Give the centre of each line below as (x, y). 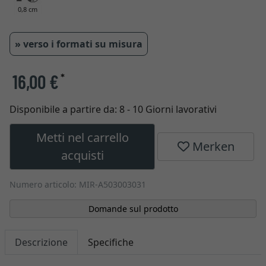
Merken (212, 146)
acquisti (82, 155)
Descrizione (41, 242)
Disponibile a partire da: (64, 109)
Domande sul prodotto (133, 209)
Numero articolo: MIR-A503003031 (78, 184)
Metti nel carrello (82, 137)
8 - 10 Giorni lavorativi (168, 109)
